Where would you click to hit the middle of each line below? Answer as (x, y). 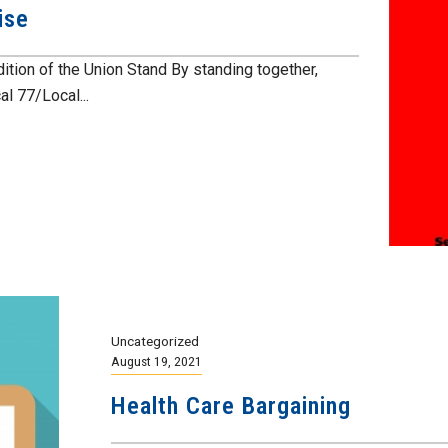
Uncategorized (155, 340)
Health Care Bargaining (231, 405)
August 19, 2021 (156, 360)
